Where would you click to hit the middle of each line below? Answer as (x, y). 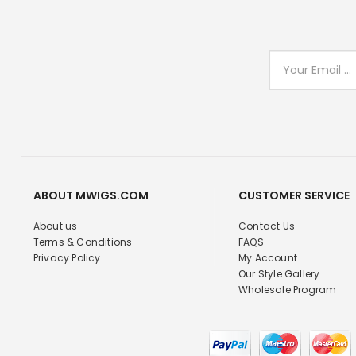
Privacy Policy (67, 258)
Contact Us (266, 226)
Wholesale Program (287, 290)
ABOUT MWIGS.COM (91, 196)
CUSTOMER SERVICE (294, 196)
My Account (267, 258)
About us (55, 226)
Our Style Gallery (279, 274)
